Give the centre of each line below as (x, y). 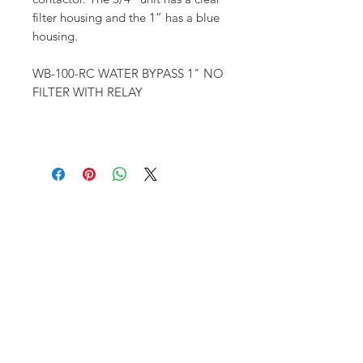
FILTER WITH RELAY (88, 92)
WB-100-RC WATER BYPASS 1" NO (128, 74)
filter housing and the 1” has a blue (126, 18)
